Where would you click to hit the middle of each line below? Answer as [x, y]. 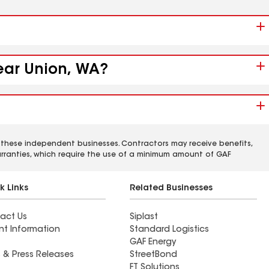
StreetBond [153, 255]
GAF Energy [153, 243]
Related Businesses [171, 189]
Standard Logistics [169, 230]
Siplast [144, 217]
